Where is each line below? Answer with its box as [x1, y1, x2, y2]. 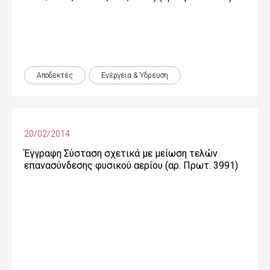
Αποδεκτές [37, 71, 73, 80]
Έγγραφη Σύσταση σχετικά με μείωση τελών [24, 148, 218, 159]
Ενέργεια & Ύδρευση [101, 71, 168, 80]
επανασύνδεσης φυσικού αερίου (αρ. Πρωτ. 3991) [24, 160, 238, 171]
